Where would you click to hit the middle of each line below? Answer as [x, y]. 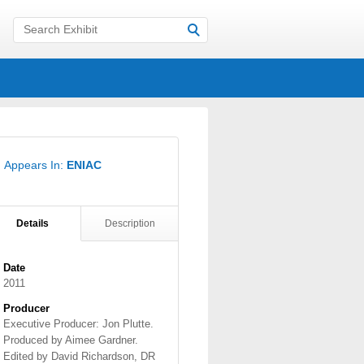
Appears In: [35, 165]
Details [32, 223]
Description [130, 223]
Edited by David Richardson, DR [79, 356]
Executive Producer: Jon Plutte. [78, 324]
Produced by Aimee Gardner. [71, 340]
